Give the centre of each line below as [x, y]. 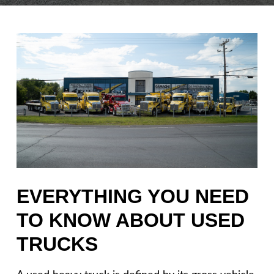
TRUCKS [57, 244]
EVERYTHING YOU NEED [133, 197]
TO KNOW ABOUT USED [131, 220]
